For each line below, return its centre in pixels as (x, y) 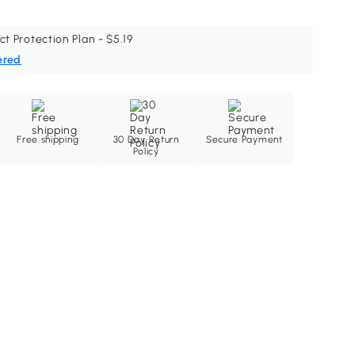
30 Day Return (146, 140)
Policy (146, 152)
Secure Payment (244, 140)
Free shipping (48, 140)
